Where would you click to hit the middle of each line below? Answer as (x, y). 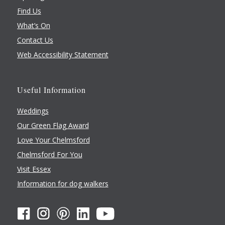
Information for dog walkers (63, 183)
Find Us (29, 11)
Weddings (33, 110)
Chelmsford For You (49, 154)
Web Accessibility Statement (63, 55)
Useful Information (51, 89)
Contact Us (35, 40)
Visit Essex (34, 169)
